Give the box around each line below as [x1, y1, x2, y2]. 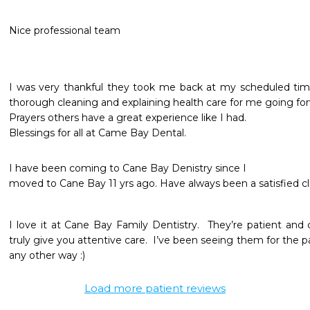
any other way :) [9, 249, 88, 262]
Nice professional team [9, 24, 120, 37]
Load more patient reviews [84, 282, 226, 295]
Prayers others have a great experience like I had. [9, 111, 246, 124]
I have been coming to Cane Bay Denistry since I [9, 162, 249, 174]
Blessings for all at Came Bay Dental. [9, 127, 186, 139]
